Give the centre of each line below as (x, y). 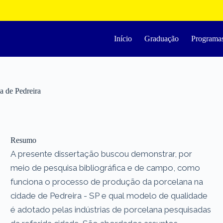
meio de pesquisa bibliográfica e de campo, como (106, 167)
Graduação (162, 39)
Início (123, 39)
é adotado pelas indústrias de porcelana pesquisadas (111, 209)
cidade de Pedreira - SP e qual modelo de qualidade (109, 195)
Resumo (24, 140)
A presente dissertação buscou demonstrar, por (102, 154)
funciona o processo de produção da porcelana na (107, 181)
